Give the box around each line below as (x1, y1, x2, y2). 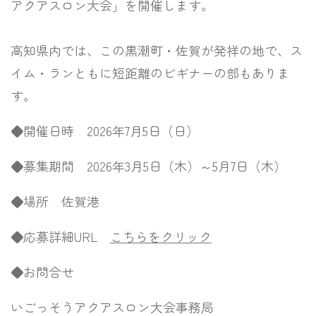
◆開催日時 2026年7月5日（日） (11, 121, 199, 140)
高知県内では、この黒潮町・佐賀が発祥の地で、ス (11, 41, 303, 60)
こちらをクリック (110, 227, 212, 246)
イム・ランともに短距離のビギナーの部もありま (11, 63, 290, 83)
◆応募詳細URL (11, 227, 110, 246)
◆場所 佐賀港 (11, 192, 99, 211)
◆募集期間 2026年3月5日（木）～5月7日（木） (11, 157, 286, 176)
